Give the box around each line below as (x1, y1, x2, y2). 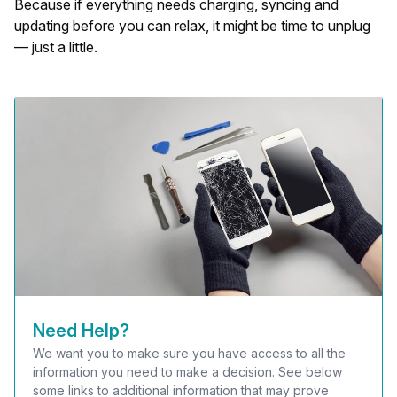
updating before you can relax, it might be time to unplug (14, 17, 370, 35)
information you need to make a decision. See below (33, 364, 342, 379)
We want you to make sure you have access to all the (33, 346, 346, 361)
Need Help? (33, 320, 129, 341)
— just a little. (14, 38, 97, 56)
